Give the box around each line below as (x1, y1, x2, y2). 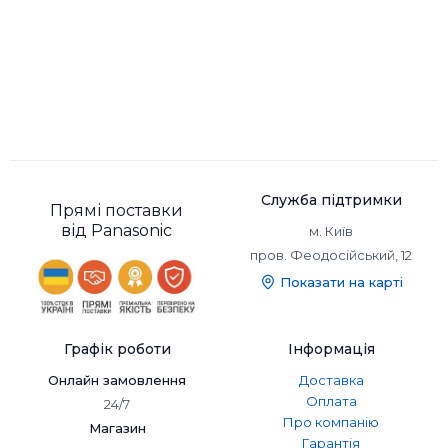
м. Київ (309, 223, 353, 240)
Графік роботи (63, 340, 171, 359)
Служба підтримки (260, 191, 402, 210)
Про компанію (283, 414, 379, 431)
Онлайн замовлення (48, 372, 186, 389)
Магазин (88, 420, 146, 437)
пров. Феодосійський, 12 (250, 247, 412, 264)
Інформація (287, 340, 375, 359)
